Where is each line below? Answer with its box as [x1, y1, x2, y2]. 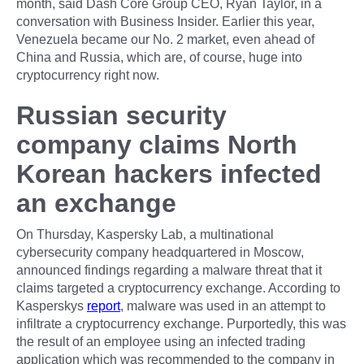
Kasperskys [16, 298, 87, 313]
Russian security [16, 100, 227, 130]
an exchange [16, 188, 176, 218]
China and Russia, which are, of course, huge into [16, 50, 302, 64]
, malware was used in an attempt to [120, 298, 326, 313]
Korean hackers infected [16, 158, 322, 188]
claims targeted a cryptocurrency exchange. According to [16, 280, 340, 295]
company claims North [16, 129, 297, 159]
